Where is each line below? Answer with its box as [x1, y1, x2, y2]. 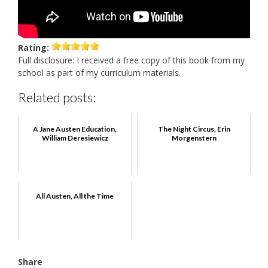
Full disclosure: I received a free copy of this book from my [18, 54, 245, 66]
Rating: [18, 42, 49, 54]
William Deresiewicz [41, 133, 108, 143]
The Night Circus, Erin [157, 124, 230, 134]
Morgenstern [171, 133, 217, 143]
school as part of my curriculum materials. [18, 67, 181, 79]
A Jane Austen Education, [33, 124, 117, 134]
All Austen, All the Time [36, 191, 114, 201]
